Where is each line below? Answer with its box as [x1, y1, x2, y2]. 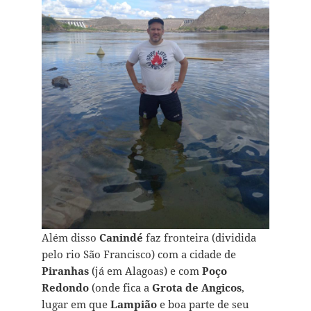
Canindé [99, 230, 143, 245]
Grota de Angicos [151, 280, 242, 295]
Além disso [41, 230, 99, 245]
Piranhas [41, 264, 89, 278]
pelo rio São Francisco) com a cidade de [41, 247, 236, 262]
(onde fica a [88, 280, 152, 295]
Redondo [41, 280, 89, 295]
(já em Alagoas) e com [88, 264, 202, 278]
